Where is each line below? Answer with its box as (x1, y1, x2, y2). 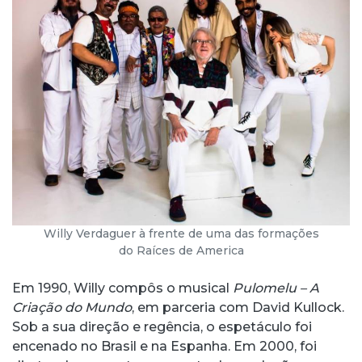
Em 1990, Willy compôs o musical (12, 280, 233, 297)
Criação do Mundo (12, 300, 132, 316)
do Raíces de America (118, 243, 244, 259)
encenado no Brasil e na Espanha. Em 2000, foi (12, 339, 317, 355)
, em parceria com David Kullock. (132, 300, 344, 316)
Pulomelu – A (233, 280, 319, 297)
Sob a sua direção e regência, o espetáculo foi (12, 319, 312, 335)
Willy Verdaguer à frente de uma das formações (43, 226, 319, 242)
